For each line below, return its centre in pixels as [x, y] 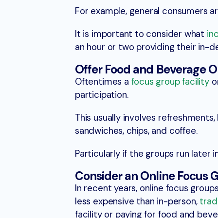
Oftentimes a [103, 82]
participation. [102, 95]
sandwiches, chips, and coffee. [136, 131]
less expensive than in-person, [137, 202]
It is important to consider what [141, 34]
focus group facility [170, 82]
